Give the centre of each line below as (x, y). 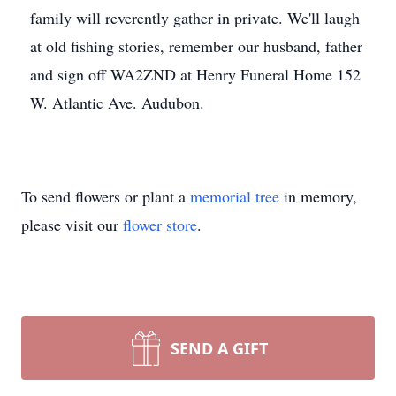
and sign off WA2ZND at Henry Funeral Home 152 (195, 74)
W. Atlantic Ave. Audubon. (117, 103)
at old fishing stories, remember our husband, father (196, 46)
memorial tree (235, 196)
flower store (160, 225)
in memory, (318, 196)
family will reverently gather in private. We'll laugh (195, 18)
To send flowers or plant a (106, 196)
